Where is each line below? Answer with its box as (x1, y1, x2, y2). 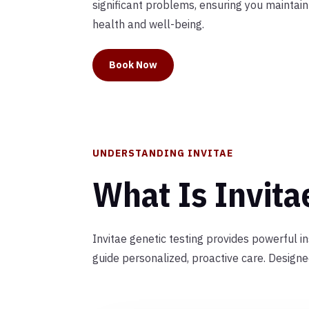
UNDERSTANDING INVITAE (92, 146, 234, 159)
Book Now (109, 58, 158, 71)
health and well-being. (92, 17, 205, 32)
